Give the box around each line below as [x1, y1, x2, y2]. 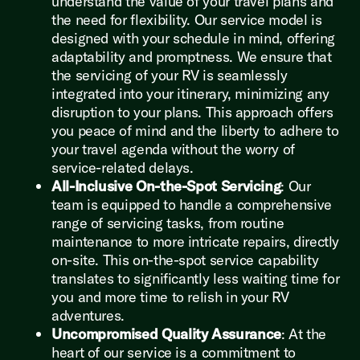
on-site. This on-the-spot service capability [51, 250, 319, 269]
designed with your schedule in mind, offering [51, 28, 335, 47]
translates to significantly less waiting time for [51, 268, 340, 288]
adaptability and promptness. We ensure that [51, 47, 332, 66]
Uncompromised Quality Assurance [51, 324, 281, 343]
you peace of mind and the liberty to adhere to [51, 121, 339, 140]
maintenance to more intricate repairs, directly [51, 231, 340, 251]
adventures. [51, 305, 125, 325]
